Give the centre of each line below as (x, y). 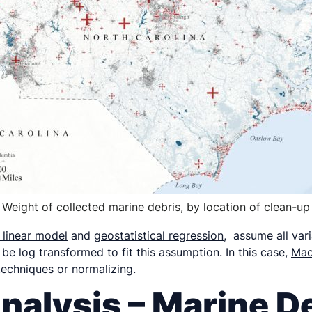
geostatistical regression (159, 235)
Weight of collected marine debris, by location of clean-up (156, 207)
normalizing (102, 269)
